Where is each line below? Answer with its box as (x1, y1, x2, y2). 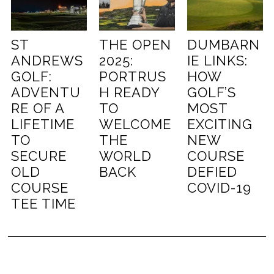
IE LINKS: (187, 53, 248, 69)
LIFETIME (11, 116, 75, 133)
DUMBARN (187, 37, 260, 53)
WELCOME (99, 116, 172, 133)
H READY (99, 84, 160, 101)
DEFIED (187, 164, 237, 180)
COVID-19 (187, 180, 251, 196)
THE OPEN (99, 37, 172, 53)
